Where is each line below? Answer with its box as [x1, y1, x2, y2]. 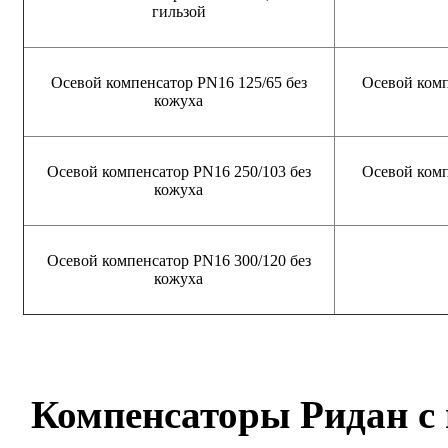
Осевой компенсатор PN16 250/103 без [47, 162, 311, 180]
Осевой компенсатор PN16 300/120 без [47, 251, 311, 269]
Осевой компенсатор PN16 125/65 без [51, 73, 307, 91]
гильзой [152, 2, 206, 20]
